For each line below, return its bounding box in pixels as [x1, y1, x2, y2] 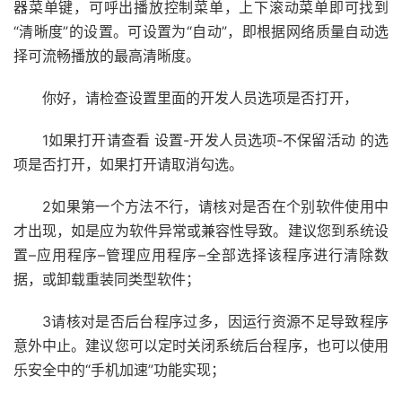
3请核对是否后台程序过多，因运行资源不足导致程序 [42, 312, 389, 331]
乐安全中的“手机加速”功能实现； [13, 361, 225, 380]
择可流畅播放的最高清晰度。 [13, 47, 200, 66]
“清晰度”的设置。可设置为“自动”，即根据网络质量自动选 [13, 22, 389, 41]
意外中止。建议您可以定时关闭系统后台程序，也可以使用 [13, 336, 389, 355]
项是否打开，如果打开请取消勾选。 [13, 155, 243, 174]
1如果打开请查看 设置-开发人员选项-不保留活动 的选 [42, 131, 389, 150]
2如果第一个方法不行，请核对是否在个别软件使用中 [42, 197, 389, 216]
